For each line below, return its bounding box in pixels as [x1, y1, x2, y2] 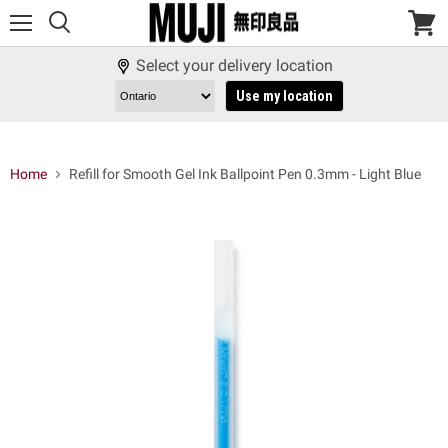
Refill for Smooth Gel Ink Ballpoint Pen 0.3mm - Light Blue [69, 166, 421, 183]
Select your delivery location [135, 56, 333, 75]
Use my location [235, 88, 333, 105]
